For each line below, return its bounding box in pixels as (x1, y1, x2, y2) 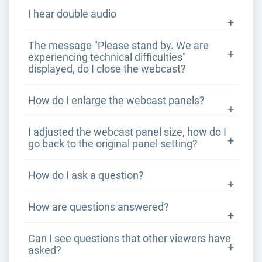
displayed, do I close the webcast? (28, 63, 186, 75)
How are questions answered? (28, 201, 169, 213)
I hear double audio (28, 8, 116, 20)
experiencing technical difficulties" (28, 51, 186, 63)
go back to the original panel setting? (28, 138, 198, 150)
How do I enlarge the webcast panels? (28, 95, 205, 106)
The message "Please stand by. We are (28, 40, 209, 51)
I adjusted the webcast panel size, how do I (28, 126, 226, 138)
